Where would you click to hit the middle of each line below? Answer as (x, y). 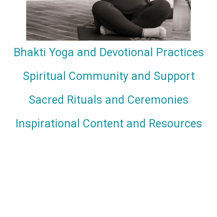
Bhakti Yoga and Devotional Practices (108, 53)
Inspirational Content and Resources (108, 124)
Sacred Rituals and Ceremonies (108, 100)
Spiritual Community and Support (108, 77)
